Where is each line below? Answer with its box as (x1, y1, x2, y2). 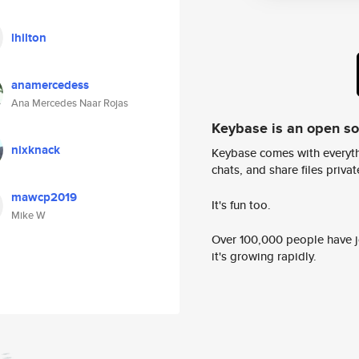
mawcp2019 (11, 188, 77, 206)
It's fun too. (212, 196, 271, 213)
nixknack (11, 141, 60, 159)
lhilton (11, 29, 46, 46)
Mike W (11, 208, 46, 223)
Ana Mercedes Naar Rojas (11, 95, 128, 111)
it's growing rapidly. (212, 248, 317, 265)
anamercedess (11, 76, 89, 94)
